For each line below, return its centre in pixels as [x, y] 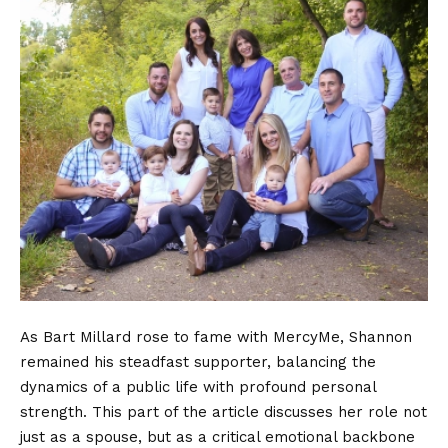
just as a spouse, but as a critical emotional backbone [217, 436]
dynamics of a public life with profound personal [198, 386]
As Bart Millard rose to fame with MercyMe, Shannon [216, 336]
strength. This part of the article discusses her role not [223, 411]
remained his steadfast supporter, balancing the [198, 361]
